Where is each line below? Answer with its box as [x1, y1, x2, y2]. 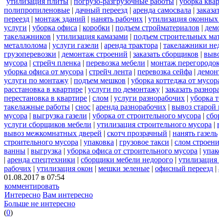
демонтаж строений [62, 50, 128, 59]
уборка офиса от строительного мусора [67, 147, 197, 155]
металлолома [4, 41, 47, 50]
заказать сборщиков [133, 50, 198, 59]
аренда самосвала [133, 6, 191, 15]
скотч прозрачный [107, 129, 167, 138]
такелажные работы [4, 103, 70, 111]
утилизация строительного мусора [97, 120, 212, 129]
